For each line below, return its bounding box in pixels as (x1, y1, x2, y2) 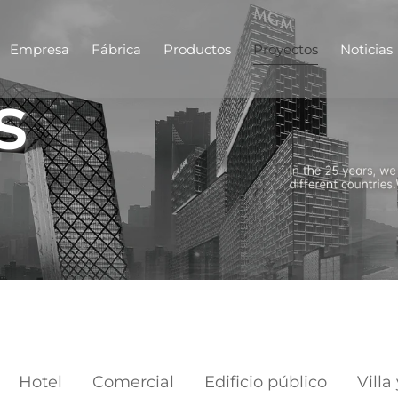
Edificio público (203, 372, 327, 392)
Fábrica (92, 40, 142, 58)
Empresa (10, 40, 70, 58)
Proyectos (253, 40, 319, 58)
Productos (163, 40, 232, 58)
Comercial (92, 372, 174, 392)
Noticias (340, 40, 394, 58)
